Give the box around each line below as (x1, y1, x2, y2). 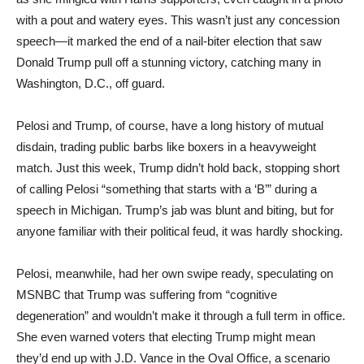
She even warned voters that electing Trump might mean (16, 330, 315, 344)
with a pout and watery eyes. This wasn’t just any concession (16, 13, 340, 27)
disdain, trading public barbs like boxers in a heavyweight (16, 140, 316, 154)
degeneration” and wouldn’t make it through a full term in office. (16, 309, 345, 323)
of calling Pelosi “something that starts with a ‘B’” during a (16, 182, 317, 196)
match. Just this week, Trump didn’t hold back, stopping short (16, 161, 340, 175)
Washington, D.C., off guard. (16, 76, 165, 90)
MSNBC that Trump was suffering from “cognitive (16, 288, 277, 301)
